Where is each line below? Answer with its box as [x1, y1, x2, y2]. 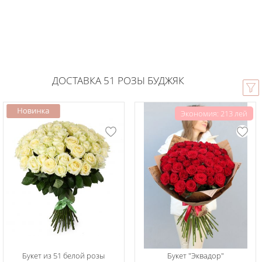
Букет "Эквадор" [167, 250, 224, 261]
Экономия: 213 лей [181, 108, 247, 119]
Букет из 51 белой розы [22, 250, 105, 261]
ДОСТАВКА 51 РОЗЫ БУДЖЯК [52, 74, 185, 87]
